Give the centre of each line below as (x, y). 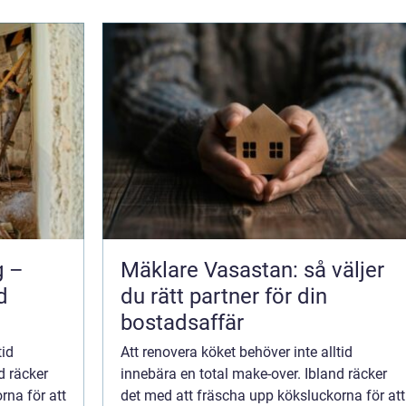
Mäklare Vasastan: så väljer (252, 271)
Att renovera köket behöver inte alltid (237, 353)
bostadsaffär (182, 323)
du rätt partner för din (224, 297)
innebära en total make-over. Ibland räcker (254, 374)
